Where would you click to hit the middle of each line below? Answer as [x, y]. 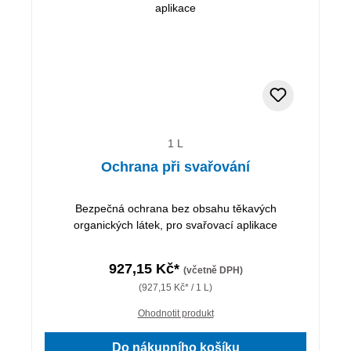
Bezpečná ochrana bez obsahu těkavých [175, 208]
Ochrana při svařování [175, 166]
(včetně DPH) [213, 270]
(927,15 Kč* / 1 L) [175, 287]
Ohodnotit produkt [175, 313]
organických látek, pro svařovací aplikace [175, 224]
